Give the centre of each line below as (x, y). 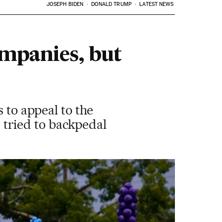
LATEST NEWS (157, 4)
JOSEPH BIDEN (65, 4)
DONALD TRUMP (111, 4)
